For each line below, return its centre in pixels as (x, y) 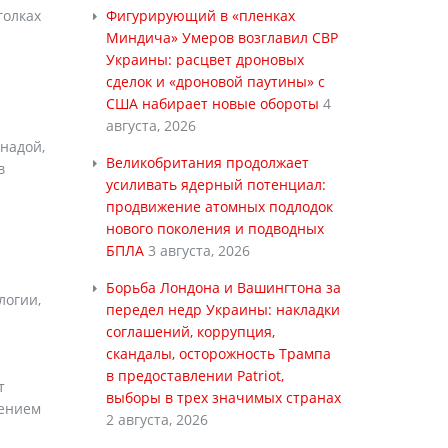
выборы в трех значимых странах (223, 397)
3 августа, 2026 (198, 250)
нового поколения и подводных (214, 228)
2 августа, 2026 (156, 419)
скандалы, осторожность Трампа (218, 353)
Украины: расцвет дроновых (204, 59)
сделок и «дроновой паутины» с (215, 81)
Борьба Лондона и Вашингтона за (223, 287)
